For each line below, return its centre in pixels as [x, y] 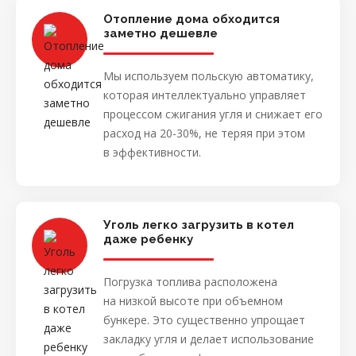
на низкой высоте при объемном [193, 300]
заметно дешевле [161, 33]
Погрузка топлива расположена [190, 281]
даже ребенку [148, 239]
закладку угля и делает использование [209, 339]
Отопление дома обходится [192, 19]
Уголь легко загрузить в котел [199, 224]
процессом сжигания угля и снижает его [213, 114]
